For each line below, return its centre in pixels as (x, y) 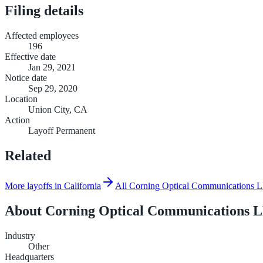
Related (28, 155)
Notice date (26, 77)
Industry (20, 236)
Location (21, 99)
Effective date (30, 56)
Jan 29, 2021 (52, 67)
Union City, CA (58, 109)
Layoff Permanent (62, 130)
